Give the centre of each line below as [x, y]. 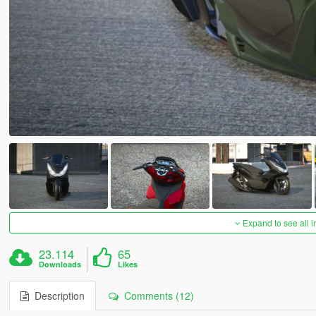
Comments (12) [156, 296]
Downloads [60, 265]
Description [56, 296]
